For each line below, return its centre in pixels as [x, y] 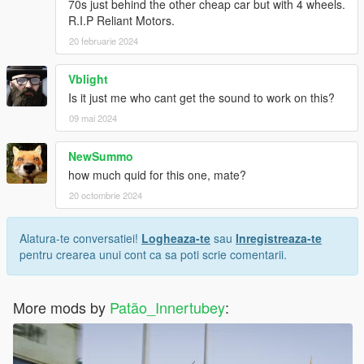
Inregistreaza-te [279, 238]
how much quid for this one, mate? [157, 175]
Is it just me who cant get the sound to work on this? [201, 98]
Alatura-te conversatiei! [80, 238]
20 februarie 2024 [104, 41]
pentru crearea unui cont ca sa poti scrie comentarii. [153, 255]
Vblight [88, 79]
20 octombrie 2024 [106, 195]
